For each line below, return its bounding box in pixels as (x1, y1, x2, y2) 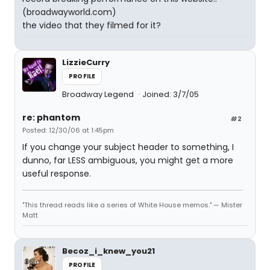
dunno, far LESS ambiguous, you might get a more (22, 154, 233, 166)
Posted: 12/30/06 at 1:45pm (22, 125, 114, 135)
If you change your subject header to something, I (22, 141, 234, 153)
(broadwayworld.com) (22, 6, 116, 18)
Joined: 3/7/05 (142, 89, 199, 100)
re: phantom (22, 111, 80, 124)
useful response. (22, 168, 91, 180)
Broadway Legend (62, 89, 136, 100)
